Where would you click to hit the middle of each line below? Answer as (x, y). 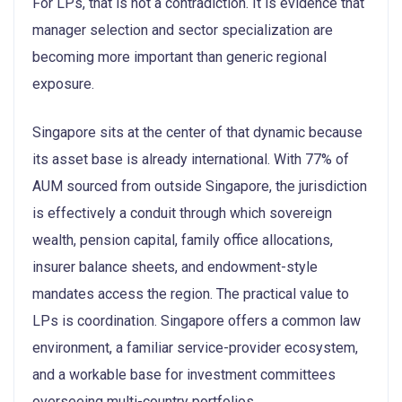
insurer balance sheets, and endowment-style (175, 267)
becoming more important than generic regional (179, 57)
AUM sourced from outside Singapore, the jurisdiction (200, 186)
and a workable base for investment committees (184, 374)
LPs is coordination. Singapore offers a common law (197, 320)
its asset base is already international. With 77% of (191, 159)
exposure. (63, 83)
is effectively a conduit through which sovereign (182, 213)
